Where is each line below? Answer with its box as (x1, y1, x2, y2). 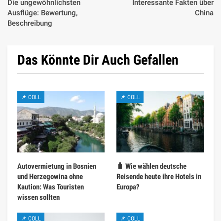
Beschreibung (7, 18, 52, 28)
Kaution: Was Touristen (17, 182, 84, 191)
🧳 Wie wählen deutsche (116, 161, 186, 171)
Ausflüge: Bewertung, (7, 8, 77, 17)
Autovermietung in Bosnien (17, 161, 96, 171)
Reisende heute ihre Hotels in (116, 172, 201, 181)
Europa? (116, 182, 140, 191)
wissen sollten (17, 192, 60, 202)
